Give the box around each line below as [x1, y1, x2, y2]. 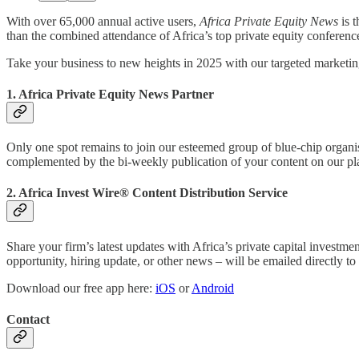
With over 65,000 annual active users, [6, 14, 200, 28]
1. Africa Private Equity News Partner [6, 87, 214, 101]
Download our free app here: [6, 280, 155, 295]
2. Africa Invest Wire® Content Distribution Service [6, 186, 288, 200]
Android [192, 280, 234, 295]
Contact [6, 312, 50, 326]
